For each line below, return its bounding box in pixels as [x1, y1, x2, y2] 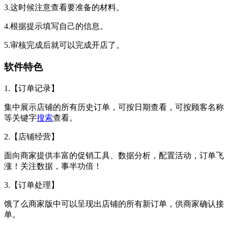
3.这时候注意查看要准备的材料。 [4, 3, 124, 12]
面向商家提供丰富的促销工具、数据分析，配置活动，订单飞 [4, 151, 224, 160]
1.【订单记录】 [4, 83, 59, 93]
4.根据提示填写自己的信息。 [4, 22, 108, 31]
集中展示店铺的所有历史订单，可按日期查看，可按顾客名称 [4, 102, 224, 111]
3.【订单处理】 [4, 180, 59, 189]
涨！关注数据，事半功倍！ [4, 161, 102, 170]
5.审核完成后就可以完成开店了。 [4, 41, 124, 50]
